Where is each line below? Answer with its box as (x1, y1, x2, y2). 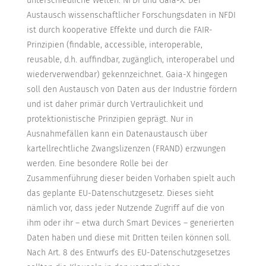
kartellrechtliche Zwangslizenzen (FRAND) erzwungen (26, 144, 226, 154)
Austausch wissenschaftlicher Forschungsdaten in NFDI (26, 10, 236, 21)
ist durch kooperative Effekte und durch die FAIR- (26, 25, 213, 36)
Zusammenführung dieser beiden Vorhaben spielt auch (26, 173, 235, 184)
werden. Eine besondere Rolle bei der (26, 159, 168, 169)
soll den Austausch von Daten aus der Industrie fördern (26, 84, 237, 95)
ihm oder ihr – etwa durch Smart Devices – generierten (26, 218, 234, 229)
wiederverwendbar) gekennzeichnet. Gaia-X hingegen (26, 69, 227, 80)
